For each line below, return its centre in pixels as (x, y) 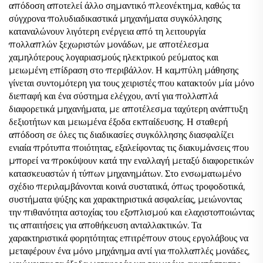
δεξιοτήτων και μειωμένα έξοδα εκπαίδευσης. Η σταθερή (118, 122)
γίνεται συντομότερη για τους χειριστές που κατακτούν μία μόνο (131, 83)
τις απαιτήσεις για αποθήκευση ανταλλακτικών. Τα (105, 225)
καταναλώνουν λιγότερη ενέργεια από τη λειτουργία (107, 31)
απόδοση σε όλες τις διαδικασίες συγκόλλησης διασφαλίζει (121, 135)
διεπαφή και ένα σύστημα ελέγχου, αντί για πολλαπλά (113, 96)
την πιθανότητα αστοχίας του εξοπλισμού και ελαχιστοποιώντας (131, 212)
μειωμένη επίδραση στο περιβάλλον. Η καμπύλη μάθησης (124, 70)
